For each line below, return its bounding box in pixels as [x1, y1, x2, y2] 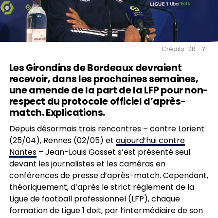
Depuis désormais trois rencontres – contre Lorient [9, 123, 204, 134]
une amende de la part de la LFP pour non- [9, 83, 208, 97]
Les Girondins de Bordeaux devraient [9, 61, 182, 74]
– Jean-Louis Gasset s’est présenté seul [36, 146, 190, 158]
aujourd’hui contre [115, 134, 185, 146]
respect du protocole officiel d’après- [9, 94, 186, 108]
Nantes [9, 146, 36, 158]
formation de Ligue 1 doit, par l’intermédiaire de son [9, 204, 203, 216]
